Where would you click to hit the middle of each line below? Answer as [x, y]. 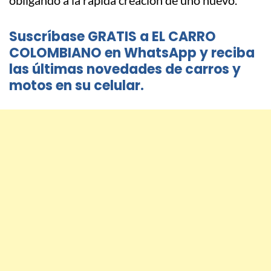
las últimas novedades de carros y [125, 70]
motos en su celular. [77, 86]
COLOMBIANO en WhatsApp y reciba [132, 53]
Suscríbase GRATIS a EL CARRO [113, 37]
